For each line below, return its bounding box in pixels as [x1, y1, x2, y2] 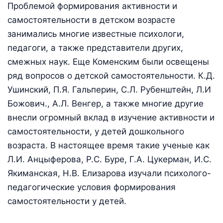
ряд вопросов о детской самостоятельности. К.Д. [7, 70, 215, 81]
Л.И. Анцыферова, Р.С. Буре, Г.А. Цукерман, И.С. [7, 154, 212, 164]
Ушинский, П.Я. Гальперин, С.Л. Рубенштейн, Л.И [7, 84, 211, 95]
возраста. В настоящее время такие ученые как [7, 140, 210, 150]
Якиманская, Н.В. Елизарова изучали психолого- [7, 168, 211, 178]
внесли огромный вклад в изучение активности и [7, 112, 215, 122]
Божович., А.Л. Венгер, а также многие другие [7, 98, 204, 109]
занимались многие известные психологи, [7, 28, 184, 39]
